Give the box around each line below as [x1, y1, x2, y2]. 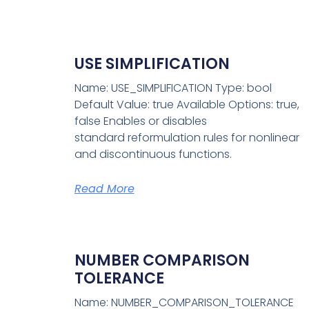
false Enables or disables [74, 113, 207, 130]
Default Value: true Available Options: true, [74, 97, 299, 113]
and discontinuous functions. [74, 146, 232, 163]
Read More [74, 181, 134, 197]
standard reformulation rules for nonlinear [74, 130, 299, 146]
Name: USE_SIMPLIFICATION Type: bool [74, 80, 272, 97]
